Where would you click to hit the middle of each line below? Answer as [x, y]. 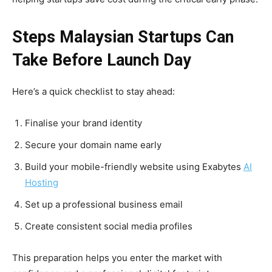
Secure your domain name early [93, 145]
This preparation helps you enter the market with [117, 258]
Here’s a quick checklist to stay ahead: [93, 92]
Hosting [42, 183]
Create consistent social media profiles [109, 226]
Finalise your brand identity [83, 123]
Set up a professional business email [104, 205]
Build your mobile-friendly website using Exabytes [134, 167]
